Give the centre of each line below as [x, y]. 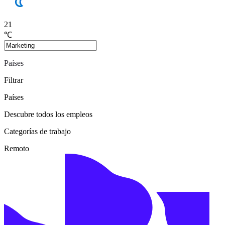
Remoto [17, 148]
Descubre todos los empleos [48, 114]
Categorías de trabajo [37, 131]
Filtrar [14, 80]
